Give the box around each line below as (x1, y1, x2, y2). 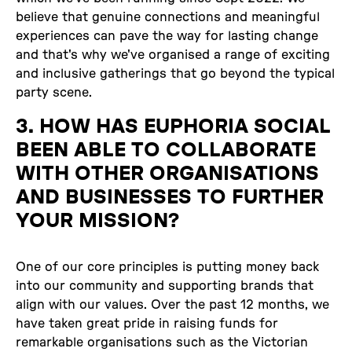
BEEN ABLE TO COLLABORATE (16, 139, 316, 160)
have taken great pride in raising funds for (16, 317, 278, 330)
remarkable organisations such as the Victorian (16, 335, 308, 349)
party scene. (16, 86, 92, 99)
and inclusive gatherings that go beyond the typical (16, 67, 335, 80)
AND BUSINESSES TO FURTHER (16, 186, 324, 207)
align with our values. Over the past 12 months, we (16, 298, 329, 311)
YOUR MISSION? (16, 210, 179, 231)
